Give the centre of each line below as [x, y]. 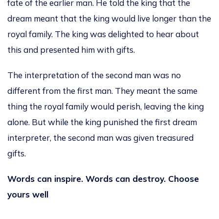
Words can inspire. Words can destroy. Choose [103, 179]
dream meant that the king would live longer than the [109, 19]
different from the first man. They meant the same [102, 91]
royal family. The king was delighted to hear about [103, 34]
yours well [28, 195]
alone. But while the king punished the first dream [102, 122]
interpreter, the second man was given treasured [100, 138]
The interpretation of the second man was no [94, 75]
